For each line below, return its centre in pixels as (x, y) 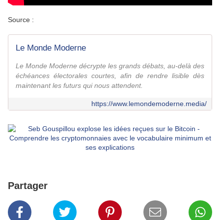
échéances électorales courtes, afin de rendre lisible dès (110, 76)
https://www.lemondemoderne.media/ (149, 104)
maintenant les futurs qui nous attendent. (79, 86)
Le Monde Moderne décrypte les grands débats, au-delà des (110, 66)
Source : (22, 20)
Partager (28, 186)
